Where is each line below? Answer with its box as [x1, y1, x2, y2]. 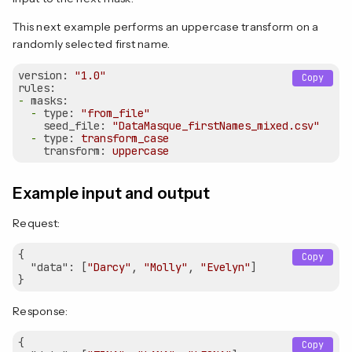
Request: [13, 216, 60, 231]
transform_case [81, 130, 169, 145]
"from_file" [81, 105, 150, 120]
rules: [18, 80, 56, 95]
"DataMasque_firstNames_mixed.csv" [112, 118, 320, 133]
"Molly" [144, 260, 188, 275]
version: [18, 68, 68, 82]
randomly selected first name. [13, 36, 170, 51]
